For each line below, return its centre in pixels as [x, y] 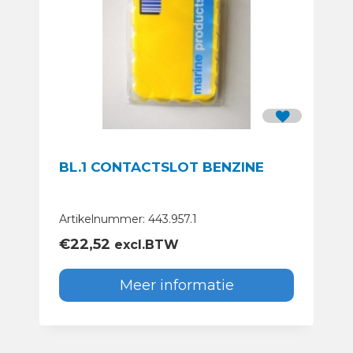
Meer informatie [176, 286]
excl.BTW [145, 245]
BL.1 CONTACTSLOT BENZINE [162, 167]
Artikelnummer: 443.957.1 [128, 219]
